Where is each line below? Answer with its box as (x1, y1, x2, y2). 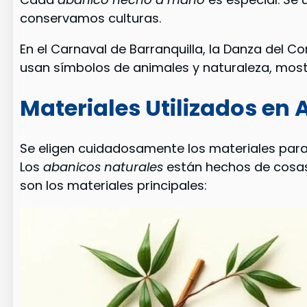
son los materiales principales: (20, 177, 208, 195)
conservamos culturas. (20, 10, 162, 27)
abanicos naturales (43, 158, 164, 176)
